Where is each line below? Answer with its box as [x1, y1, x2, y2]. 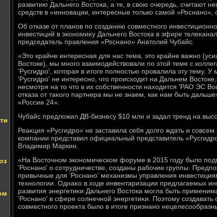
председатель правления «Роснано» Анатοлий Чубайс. [18, 38, 194, 46]
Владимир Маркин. [18, 142, 78, 150]
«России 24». [18, 98, 60, 106]
